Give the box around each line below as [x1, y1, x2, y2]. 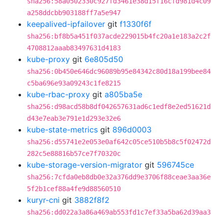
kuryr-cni [27, 195, 60, 205]
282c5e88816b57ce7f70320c [27, 150, 121, 157]
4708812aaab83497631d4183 [27, 44, 121, 52]
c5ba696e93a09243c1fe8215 [27, 79, 121, 87]
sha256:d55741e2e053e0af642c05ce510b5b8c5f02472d [27, 138, 211, 146]
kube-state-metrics [27, 125, 98, 134]
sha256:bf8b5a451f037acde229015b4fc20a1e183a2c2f [27, 32, 211, 40]
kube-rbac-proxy [27, 89, 90, 99]
